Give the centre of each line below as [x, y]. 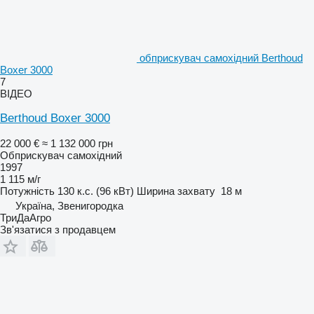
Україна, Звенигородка [69, 205]
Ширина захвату [176, 191]
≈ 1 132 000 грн [77, 143]
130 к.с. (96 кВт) [96, 191]
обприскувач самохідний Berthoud [221, 57]
